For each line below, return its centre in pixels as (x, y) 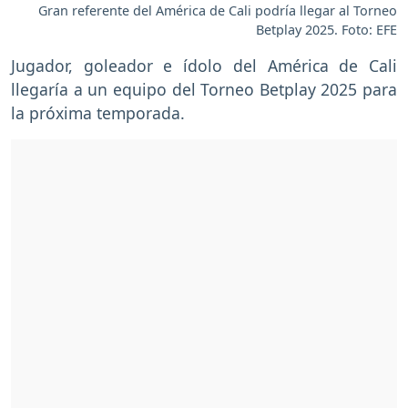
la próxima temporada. (98, 112)
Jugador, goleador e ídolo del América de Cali (204, 65)
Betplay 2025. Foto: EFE (326, 29)
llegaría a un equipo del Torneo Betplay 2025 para (204, 89)
